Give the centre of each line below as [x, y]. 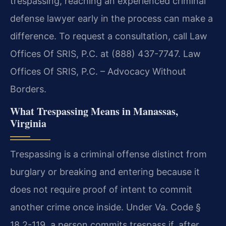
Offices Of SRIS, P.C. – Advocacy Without [98, 71]
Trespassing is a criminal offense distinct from [108, 154]
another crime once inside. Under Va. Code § [105, 207]
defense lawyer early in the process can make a [111, 18]
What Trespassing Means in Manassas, [94, 111]
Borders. [28, 89]
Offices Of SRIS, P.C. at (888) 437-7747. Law [105, 53]
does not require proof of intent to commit [101, 189]
